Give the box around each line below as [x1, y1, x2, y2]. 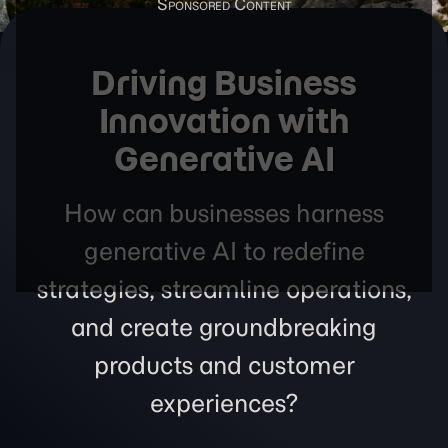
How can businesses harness [64, 197, 384, 229]
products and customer [93, 349, 355, 381]
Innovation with [98, 100, 350, 142]
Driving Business [91, 62, 357, 104]
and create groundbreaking [71, 311, 377, 343]
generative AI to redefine [83, 235, 365, 267]
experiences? [149, 387, 299, 419]
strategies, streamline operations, [36, 273, 412, 305]
